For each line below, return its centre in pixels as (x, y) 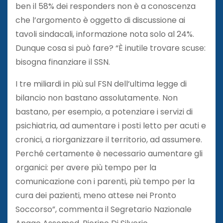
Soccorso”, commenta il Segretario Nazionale (104, 209)
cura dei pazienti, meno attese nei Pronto (96, 195)
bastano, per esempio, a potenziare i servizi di (104, 111)
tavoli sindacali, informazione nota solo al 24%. (105, 34)
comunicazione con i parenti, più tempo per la (105, 181)
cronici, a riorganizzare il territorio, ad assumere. (109, 139)
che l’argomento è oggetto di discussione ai (100, 20)
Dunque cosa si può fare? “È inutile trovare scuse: (111, 48)
